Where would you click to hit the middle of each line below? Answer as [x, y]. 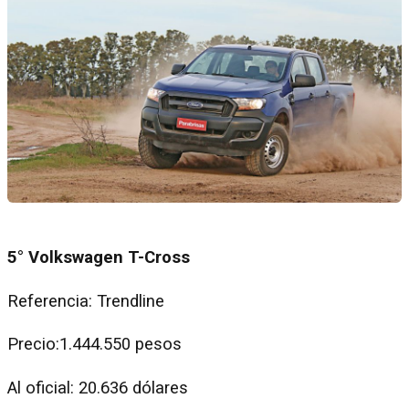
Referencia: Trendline [86, 301]
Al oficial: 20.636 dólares [98, 388]
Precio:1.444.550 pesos [97, 345]
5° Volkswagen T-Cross [99, 258]
